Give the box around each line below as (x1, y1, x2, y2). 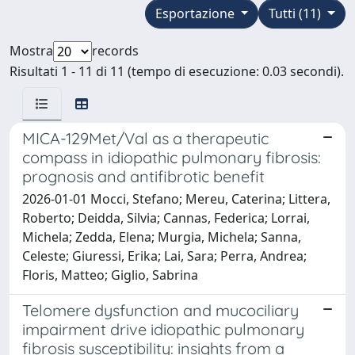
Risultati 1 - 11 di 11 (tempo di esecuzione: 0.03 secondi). (10, 62, 344, 80)
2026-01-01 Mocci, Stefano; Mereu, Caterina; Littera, (22, 189, 330, 208)
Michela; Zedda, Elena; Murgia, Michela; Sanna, (22, 227, 301, 246)
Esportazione (155, 4, 238, 22)
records (92, 41, 139, 59)
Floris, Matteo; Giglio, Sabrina (22, 265, 198, 284)
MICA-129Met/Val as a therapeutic (22, 128, 269, 148)
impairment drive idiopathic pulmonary (22, 319, 304, 339)
